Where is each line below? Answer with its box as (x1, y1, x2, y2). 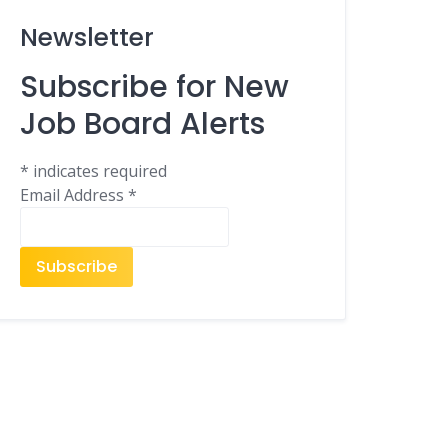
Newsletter (20, 20, 155, 55)
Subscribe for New (20, 66, 290, 108)
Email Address (20, 184, 129, 206)
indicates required (29, 160, 168, 182)
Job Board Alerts (20, 103, 266, 145)
